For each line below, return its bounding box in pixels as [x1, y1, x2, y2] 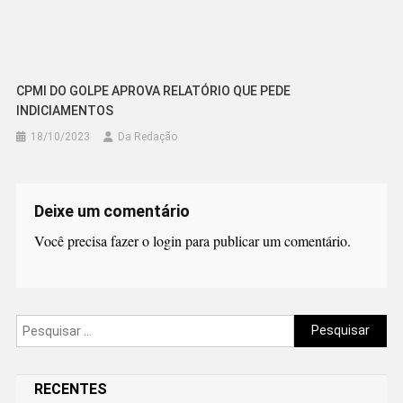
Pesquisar [293, 317, 353, 332]
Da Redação [118, 130, 178, 143]
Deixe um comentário [33, 201, 190, 220]
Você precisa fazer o [33, 230, 153, 250]
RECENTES [33, 380, 107, 398]
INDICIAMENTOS [16, 103, 114, 118]
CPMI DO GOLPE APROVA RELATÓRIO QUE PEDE [16, 83, 291, 98]
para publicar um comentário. [181, 230, 351, 250]
